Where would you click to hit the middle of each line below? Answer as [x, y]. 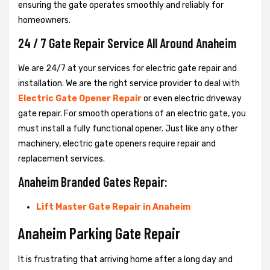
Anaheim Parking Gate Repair [99, 233]
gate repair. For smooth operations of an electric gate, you [132, 113]
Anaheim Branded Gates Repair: [93, 181]
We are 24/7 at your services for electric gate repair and [127, 68]
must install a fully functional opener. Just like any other [128, 128]
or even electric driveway [192, 98]
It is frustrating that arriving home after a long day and [125, 259]
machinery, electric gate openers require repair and [117, 143]
